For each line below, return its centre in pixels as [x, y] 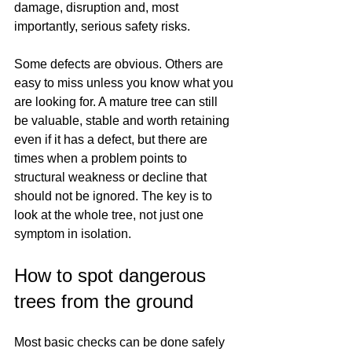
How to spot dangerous [113, 275]
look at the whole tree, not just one [110, 215]
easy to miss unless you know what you [125, 83]
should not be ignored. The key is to [115, 196]
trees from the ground [104, 301]
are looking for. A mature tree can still [117, 102]
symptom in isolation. [73, 234]
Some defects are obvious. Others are [120, 64]
